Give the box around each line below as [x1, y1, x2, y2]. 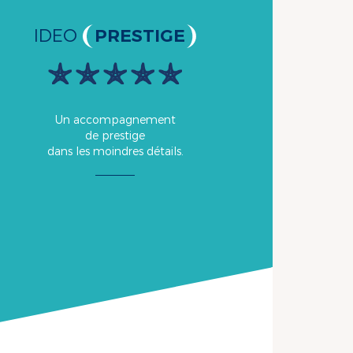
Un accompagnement [54, 113, 176, 128]
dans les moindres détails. [46, 144, 184, 159]
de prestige [85, 128, 145, 143]
